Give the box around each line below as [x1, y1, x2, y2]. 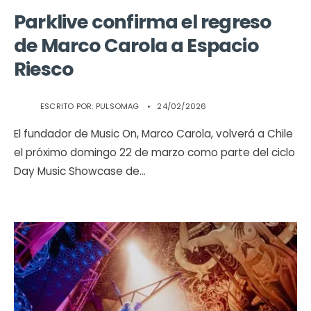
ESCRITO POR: [40, 101, 96, 112]
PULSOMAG [95, 101, 140, 112]
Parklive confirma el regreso [14, 9, 271, 35]
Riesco [14, 56, 74, 83]
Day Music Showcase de [14, 164, 140, 179]
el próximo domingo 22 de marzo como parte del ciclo [14, 145, 295, 160]
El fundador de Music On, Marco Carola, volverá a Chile [14, 126, 293, 142]
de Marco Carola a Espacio [14, 33, 258, 59]
